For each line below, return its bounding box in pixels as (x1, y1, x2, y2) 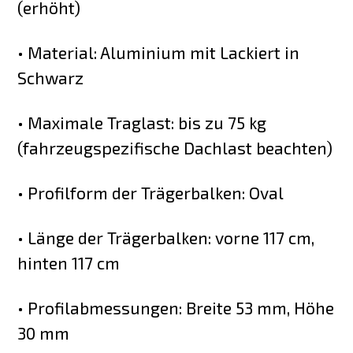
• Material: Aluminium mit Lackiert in (17, 43, 300, 63)
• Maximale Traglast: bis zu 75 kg (17, 113, 267, 133)
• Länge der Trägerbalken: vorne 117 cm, (17, 227, 315, 247)
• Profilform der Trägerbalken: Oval (17, 182, 284, 203)
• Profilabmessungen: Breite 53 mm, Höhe (17, 297, 335, 318)
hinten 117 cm (17, 252, 121, 273)
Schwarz (17, 68, 84, 88)
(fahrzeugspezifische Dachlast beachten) (17, 138, 333, 158)
